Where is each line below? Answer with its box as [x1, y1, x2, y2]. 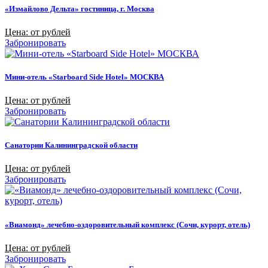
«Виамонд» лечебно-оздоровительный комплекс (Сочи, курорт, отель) [5, 220, 250, 229]
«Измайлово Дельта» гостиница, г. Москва [5, 4, 154, 13]
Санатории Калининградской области [5, 141, 138, 150]
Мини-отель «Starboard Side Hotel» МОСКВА [5, 72, 164, 81]
